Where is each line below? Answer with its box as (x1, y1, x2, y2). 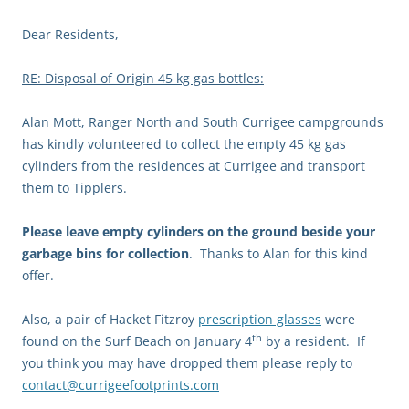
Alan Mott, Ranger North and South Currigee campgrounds (22, 112, 383, 131)
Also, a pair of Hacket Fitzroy (22, 309, 198, 328)
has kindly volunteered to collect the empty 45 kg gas (22, 134, 346, 152)
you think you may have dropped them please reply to (22, 353, 352, 372)
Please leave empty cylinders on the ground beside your (22, 222, 375, 240)
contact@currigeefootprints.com (22, 375, 219, 393)
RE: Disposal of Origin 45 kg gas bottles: (22, 68, 264, 87)
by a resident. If (262, 331, 365, 350)
